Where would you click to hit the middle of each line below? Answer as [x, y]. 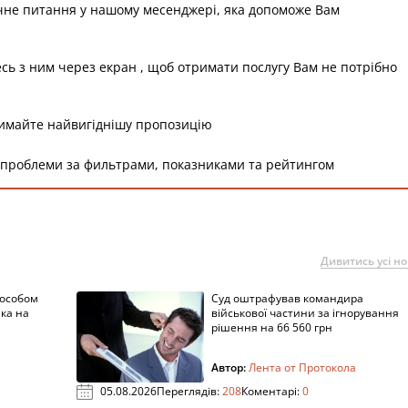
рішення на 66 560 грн [272, 327]
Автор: [230, 367]
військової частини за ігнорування [305, 313]
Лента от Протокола [302, 367]
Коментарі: [272, 391]
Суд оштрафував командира [287, 298]
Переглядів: [189, 391]
